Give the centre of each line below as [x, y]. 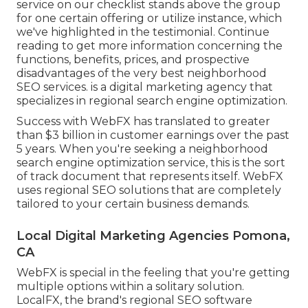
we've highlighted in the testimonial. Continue [143, 32]
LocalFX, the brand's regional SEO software [134, 300]
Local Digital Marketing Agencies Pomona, [153, 235]
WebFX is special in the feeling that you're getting [153, 272]
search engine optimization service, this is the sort [151, 162]
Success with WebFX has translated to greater [143, 121]
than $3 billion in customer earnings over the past [153, 135]
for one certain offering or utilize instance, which [149, 18]
